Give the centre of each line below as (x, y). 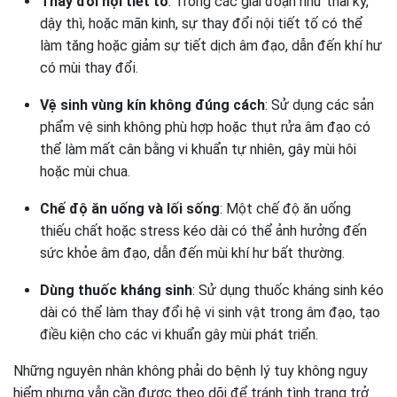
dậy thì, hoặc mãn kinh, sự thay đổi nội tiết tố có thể (201, 23)
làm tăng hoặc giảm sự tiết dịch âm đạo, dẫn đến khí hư (211, 46)
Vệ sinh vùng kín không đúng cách (152, 105)
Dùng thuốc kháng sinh (116, 290)
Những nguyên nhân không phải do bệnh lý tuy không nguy (191, 371)
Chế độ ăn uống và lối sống (130, 209)
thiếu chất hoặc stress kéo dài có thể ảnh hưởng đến (203, 231)
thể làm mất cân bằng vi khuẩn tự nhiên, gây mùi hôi (198, 149)
